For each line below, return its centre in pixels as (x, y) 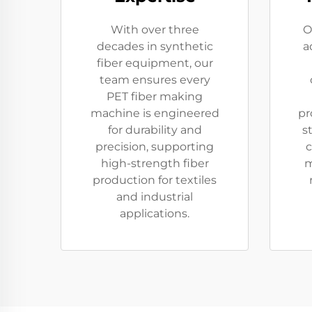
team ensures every (155, 80)
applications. (155, 213)
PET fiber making (155, 96)
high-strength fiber (155, 163)
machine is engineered (155, 113)
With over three (155, 30)
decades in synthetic (155, 46)
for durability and (155, 130)
